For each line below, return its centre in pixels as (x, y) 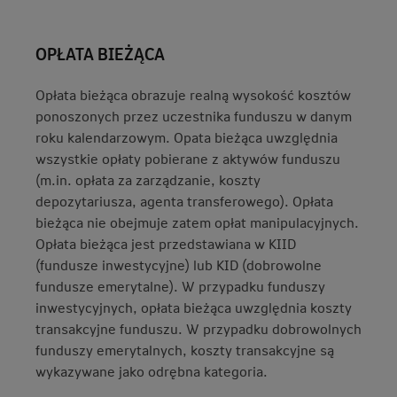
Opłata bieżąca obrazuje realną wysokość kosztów (193, 94)
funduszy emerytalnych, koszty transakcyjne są (185, 350)
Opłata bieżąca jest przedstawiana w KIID (166, 243)
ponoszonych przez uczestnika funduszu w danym (194, 116)
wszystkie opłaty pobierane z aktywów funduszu (188, 158)
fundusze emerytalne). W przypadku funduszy (180, 286)
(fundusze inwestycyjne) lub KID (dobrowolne (179, 265)
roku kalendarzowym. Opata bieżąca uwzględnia (187, 137)
